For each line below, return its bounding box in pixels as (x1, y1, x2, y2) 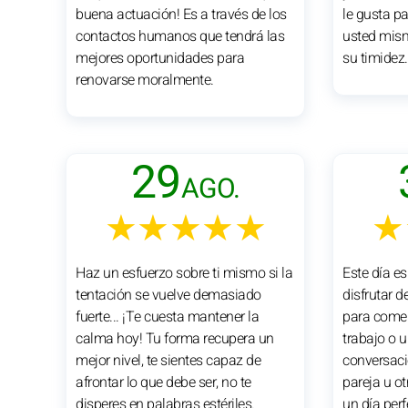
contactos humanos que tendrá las (76, 25, 284, 47)
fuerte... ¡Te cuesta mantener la (76, 305, 259, 328)
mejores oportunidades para (76, 46, 244, 69)
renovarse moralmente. (76, 68, 214, 91)
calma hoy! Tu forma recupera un (76, 327, 274, 350)
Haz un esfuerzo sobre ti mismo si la (76, 261, 292, 284)
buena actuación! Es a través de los (76, 3, 287, 25)
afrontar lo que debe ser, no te (76, 371, 251, 393)
